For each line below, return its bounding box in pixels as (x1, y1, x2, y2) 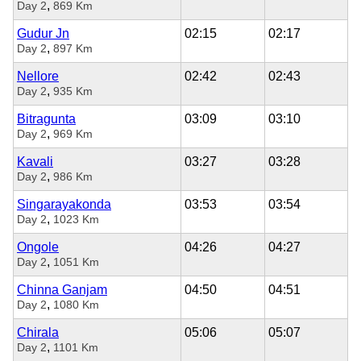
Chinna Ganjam (17, 282, 107, 297)
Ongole (17, 239, 59, 254)
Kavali (17, 154, 53, 168)
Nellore (17, 68, 59, 83)
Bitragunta (17, 111, 76, 126)
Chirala (17, 325, 59, 339)
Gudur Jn (17, 26, 69, 40)
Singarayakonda (17, 197, 111, 211)
